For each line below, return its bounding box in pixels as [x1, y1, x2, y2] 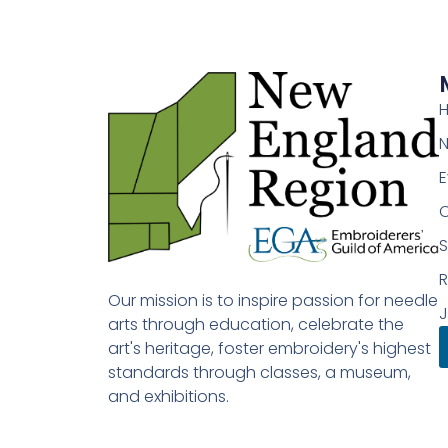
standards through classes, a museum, [107, 361, 411, 385]
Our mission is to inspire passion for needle [107, 289, 438, 313]
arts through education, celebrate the [107, 313, 404, 337]
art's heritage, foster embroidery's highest [107, 337, 431, 361]
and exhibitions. [107, 385, 229, 409]
